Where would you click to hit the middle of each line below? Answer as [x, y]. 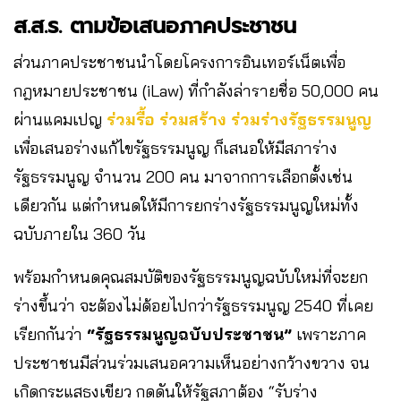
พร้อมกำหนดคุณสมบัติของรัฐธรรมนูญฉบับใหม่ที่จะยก [191, 277]
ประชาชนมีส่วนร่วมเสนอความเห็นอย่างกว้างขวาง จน [192, 363]
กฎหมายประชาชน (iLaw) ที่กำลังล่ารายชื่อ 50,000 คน [196, 91]
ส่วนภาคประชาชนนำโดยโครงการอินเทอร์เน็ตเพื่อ [179, 63]
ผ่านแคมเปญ [60, 120]
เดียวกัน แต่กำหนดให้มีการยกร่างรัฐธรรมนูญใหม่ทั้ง [186, 206]
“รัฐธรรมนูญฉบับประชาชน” [189, 335]
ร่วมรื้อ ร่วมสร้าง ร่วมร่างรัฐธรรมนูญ [239, 120]
